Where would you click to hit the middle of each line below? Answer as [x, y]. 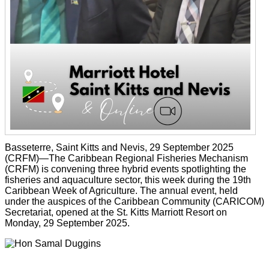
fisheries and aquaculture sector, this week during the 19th [128, 180]
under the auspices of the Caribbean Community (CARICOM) [134, 201]
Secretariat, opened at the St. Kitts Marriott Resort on [116, 212]
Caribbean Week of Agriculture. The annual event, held [121, 191]
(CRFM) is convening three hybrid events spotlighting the [125, 169]
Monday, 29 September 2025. [67, 223]
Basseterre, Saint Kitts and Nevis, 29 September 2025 [119, 147]
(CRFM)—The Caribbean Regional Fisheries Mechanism [126, 158]
